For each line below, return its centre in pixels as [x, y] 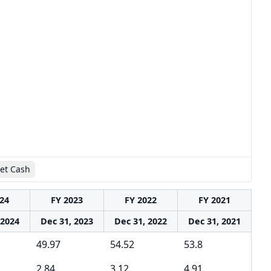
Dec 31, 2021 [214, 221]
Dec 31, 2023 [67, 221]
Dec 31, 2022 [141, 221]
